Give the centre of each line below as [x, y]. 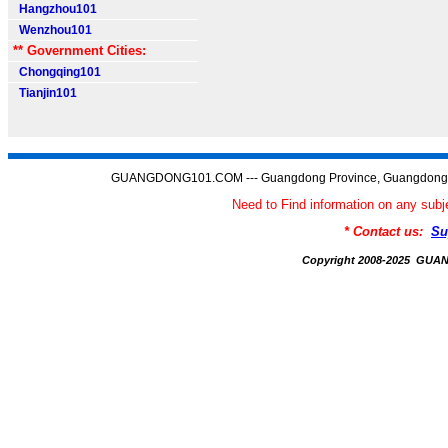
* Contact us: [387, 231]
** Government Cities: [79, 50]
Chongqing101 [57, 72]
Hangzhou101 [55, 9]
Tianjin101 [45, 93]
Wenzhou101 [52, 30]
